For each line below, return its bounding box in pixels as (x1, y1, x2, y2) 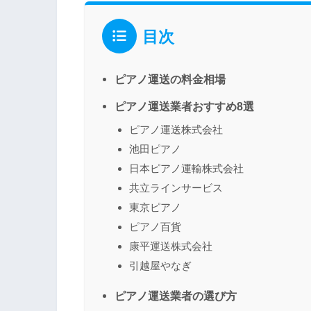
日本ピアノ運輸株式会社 (129, 162, 244, 175)
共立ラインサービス (129, 182, 223, 194)
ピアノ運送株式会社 (129, 124, 223, 136)
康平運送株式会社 (129, 240, 212, 253)
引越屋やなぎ (129, 260, 192, 272)
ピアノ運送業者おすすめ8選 (115, 100, 254, 113)
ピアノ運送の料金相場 (115, 73, 226, 86)
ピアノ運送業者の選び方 (115, 289, 237, 303)
